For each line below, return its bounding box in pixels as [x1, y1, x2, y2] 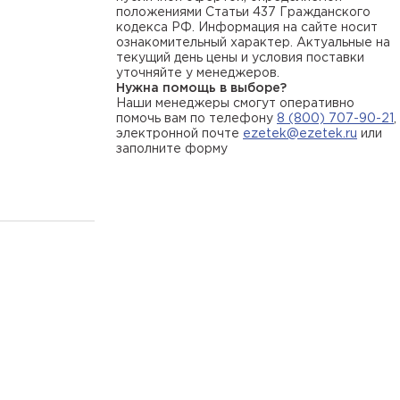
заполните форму [116, 144, 228, 154]
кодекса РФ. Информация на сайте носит [116, 22, 378, 33]
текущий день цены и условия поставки [116, 53, 364, 63]
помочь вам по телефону [116, 113, 277, 124]
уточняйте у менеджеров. [116, 68, 279, 79]
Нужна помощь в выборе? [116, 83, 287, 94]
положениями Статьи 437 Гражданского [116, 7, 371, 18]
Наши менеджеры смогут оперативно [116, 98, 354, 109]
